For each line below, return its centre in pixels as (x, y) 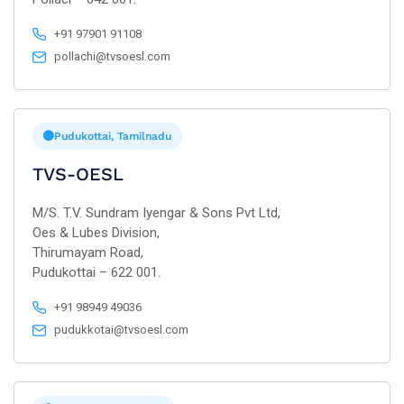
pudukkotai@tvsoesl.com (122, 330)
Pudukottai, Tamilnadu (113, 136)
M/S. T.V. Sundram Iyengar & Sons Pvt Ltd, (156, 213)
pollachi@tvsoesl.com (113, 56)
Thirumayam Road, (88, 252)
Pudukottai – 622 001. (96, 272)
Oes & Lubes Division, (96, 233)
